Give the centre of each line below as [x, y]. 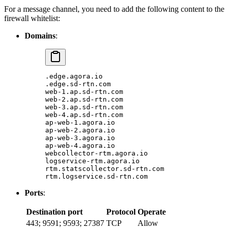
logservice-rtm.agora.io [92, 161]
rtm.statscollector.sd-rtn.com [105, 168]
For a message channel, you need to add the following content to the [114, 9]
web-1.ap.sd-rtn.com [84, 91]
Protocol [121, 212]
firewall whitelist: [32, 18]
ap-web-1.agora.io [80, 122]
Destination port [54, 212]
